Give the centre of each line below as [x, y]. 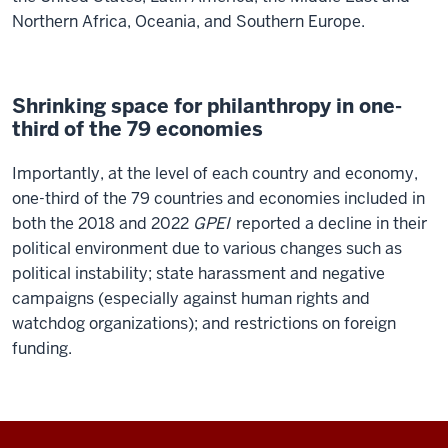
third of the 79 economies [137, 129]
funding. [42, 349]
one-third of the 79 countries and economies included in [218, 199]
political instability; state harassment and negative [198, 274]
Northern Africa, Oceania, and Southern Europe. [188, 22]
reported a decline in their [329, 224]
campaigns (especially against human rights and [191, 299]
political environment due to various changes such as [207, 249]
